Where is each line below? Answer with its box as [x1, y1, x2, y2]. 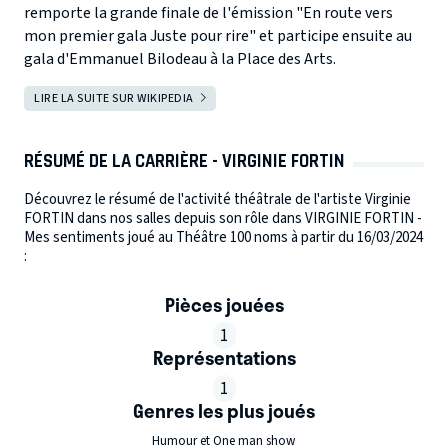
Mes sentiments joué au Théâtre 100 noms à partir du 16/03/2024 [24, 227, 423, 248]
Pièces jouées [164, 290, 284, 320]
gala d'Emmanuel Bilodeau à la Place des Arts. [24, 48, 336, 71]
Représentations [152, 343, 296, 373]
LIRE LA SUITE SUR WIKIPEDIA [34, 90, 194, 108]
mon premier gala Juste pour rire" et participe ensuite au [24, 25, 412, 48]
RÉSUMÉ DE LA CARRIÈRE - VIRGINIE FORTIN [24, 150, 345, 173]
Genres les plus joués [133, 396, 315, 426]
